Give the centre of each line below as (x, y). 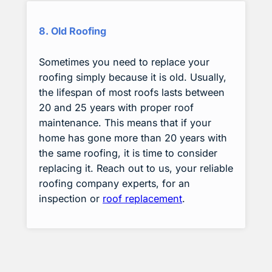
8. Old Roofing (73, 31)
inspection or (71, 198)
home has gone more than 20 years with (133, 138)
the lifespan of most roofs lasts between (132, 92)
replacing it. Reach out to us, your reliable (136, 168)
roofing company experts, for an (114, 183)
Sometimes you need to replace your (124, 62)
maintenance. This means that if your (125, 122)
